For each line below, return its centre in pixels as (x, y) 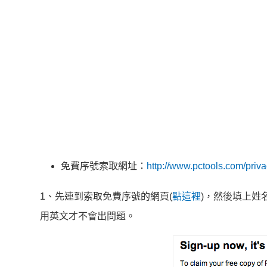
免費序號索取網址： (104, 166)
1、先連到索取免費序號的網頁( (106, 196)
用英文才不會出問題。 (88, 216)
